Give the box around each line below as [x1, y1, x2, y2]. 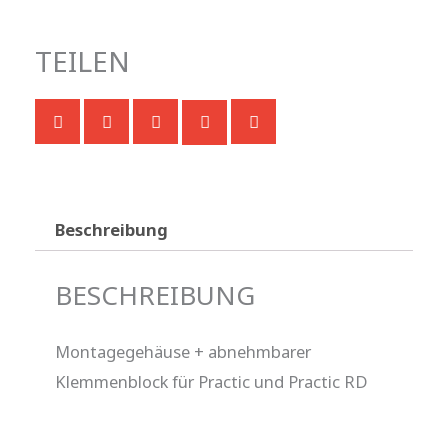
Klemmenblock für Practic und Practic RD [55, 370, 368, 394]
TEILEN [35, 42, 130, 81]
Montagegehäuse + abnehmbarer [55, 340, 311, 364]
